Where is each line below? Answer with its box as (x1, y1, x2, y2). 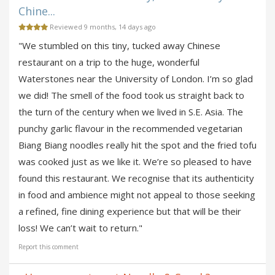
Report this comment (18, 242, 79, 251)
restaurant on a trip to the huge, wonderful (18, 55, 199, 68)
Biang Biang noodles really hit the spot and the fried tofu (18, 138, 257, 151)
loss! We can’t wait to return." (18, 221, 142, 234)
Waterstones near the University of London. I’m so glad (18, 72, 253, 85)
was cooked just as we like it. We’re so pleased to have (18, 155, 252, 168)
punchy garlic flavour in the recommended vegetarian (18, 122, 242, 134)
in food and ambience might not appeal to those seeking (18, 188, 255, 201)
